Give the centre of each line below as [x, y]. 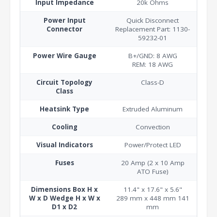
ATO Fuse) [153, 171]
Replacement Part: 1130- [153, 29]
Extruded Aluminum [153, 109]
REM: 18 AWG [153, 64]
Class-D [153, 82]
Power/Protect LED [153, 145]
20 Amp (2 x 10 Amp [153, 163]
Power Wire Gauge [64, 55]
